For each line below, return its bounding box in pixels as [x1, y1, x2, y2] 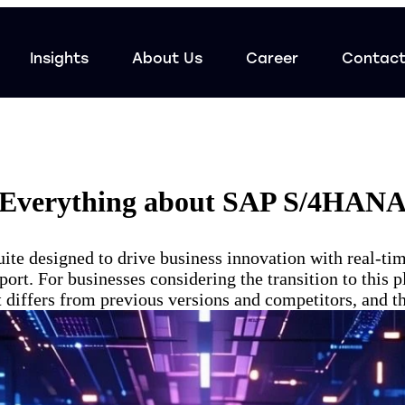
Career [246, 52, 298, 67]
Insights [30, 52, 89, 67]
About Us [132, 52, 202, 67]
